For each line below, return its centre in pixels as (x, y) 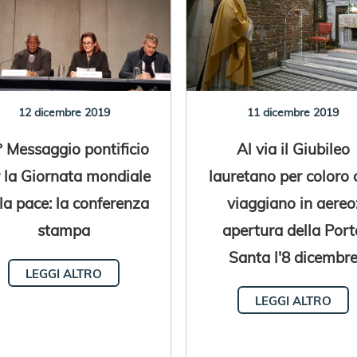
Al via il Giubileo (293, 148)
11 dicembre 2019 (293, 112)
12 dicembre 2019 (64, 112)
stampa (64, 229)
